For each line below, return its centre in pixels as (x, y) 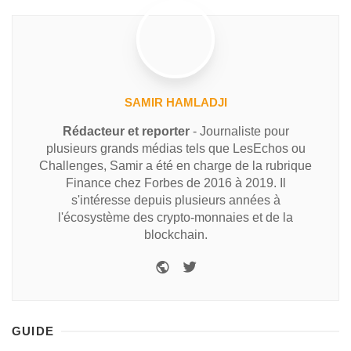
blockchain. (175, 234)
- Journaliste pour (239, 131)
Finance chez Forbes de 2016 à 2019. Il (175, 183)
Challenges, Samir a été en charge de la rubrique (175, 165)
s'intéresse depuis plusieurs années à (175, 200)
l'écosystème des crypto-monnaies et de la (175, 217)
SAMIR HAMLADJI (175, 102)
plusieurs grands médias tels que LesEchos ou (175, 148)
